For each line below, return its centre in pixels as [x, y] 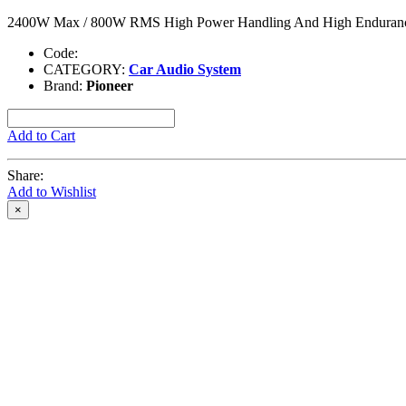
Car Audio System [185, 69]
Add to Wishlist [52, 191]
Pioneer [110, 85]
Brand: [65, 85]
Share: [25, 175]
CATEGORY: [86, 69]
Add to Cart [41, 135]
